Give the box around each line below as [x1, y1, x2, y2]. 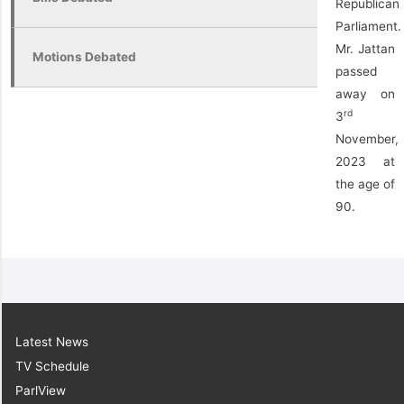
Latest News [15, 334, 88, 349]
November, [335, 132, 399, 146]
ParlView [15, 382, 66, 398]
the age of [335, 177, 395, 191]
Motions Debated [32, 50, 136, 64]
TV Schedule [15, 358, 89, 373]
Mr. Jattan [335, 41, 395, 56]
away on [335, 87, 395, 101]
